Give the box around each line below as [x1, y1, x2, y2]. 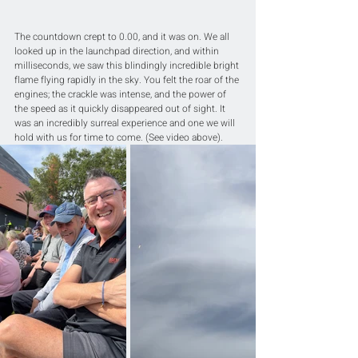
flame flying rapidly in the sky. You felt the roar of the [14, 72, 241, 87]
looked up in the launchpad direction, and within [14, 43, 221, 58]
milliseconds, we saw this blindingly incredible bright [14, 58, 241, 73]
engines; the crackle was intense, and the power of [14, 86, 229, 101]
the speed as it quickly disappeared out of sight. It [14, 101, 228, 116]
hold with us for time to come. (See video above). [14, 129, 223, 145]
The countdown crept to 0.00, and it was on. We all [14, 29, 232, 44]
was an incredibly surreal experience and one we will [14, 115, 237, 130]
